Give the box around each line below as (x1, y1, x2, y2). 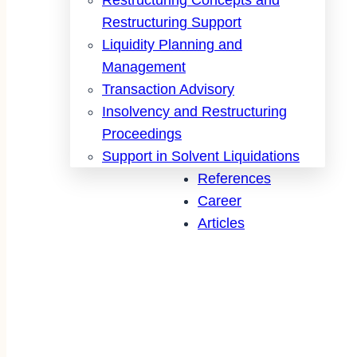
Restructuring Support (102, 14, 241, 30)
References (198, 170, 271, 186)
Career (198, 192, 241, 209)
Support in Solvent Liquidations (102, 147, 300, 164)
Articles (198, 214, 245, 231)
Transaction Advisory (102, 80, 234, 97)
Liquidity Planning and (102, 36, 242, 53)
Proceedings (102, 125, 182, 142)
